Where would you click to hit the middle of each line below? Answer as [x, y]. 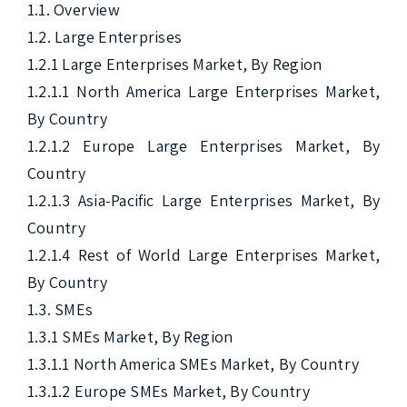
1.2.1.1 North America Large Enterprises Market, [203, 91]
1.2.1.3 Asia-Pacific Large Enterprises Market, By [203, 200]
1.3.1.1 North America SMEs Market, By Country [194, 364]
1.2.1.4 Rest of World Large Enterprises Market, [203, 255]
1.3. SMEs [60, 309]
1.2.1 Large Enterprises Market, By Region [175, 64]
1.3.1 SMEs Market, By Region [130, 337]
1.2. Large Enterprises [104, 37]
